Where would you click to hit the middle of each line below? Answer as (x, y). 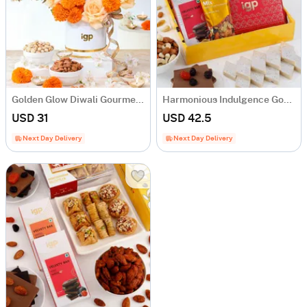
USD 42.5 (187, 119)
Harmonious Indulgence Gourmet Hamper (288, 100)
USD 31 (30, 119)
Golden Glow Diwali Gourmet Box (140, 100)
